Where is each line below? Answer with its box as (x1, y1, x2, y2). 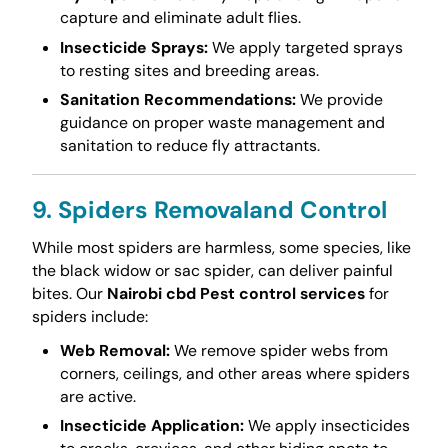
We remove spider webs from (169, 339, 388, 361)
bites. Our (31, 282, 107, 304)
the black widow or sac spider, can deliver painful (31, 259, 393, 281)
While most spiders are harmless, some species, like (31, 236, 411, 258)
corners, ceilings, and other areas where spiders (59, 362, 410, 384)
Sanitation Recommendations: (59, 88, 296, 110)
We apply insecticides (243, 415, 410, 437)
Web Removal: (59, 339, 170, 361)
